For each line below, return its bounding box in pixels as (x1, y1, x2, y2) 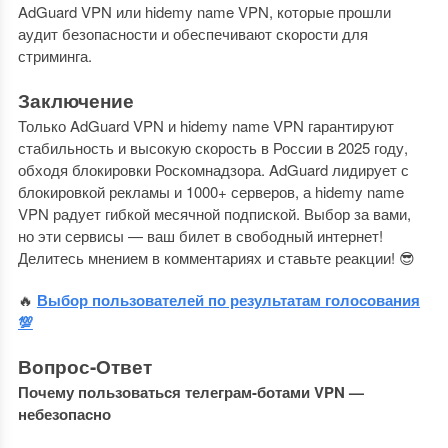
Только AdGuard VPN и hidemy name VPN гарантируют (17, 115, 394, 136)
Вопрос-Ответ (17, 353, 152, 380)
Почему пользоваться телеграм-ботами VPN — (17, 381, 364, 403)
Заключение (17, 87, 134, 114)
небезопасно (17, 403, 111, 425)
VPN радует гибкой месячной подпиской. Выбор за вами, (17, 203, 411, 224)
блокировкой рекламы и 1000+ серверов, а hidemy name (17, 181, 404, 202)
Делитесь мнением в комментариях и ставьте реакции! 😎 (17, 247, 415, 268)
